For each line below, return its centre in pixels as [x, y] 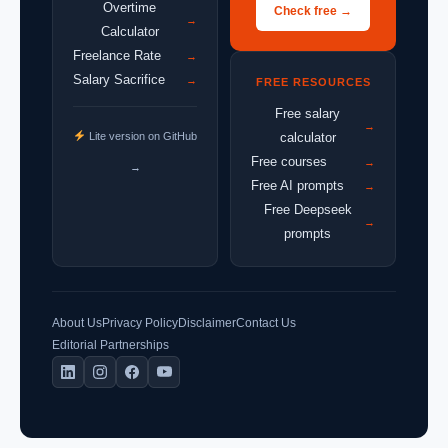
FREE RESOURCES [313, 81]
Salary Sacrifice [119, 79]
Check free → [313, 10]
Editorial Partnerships [110, 344]
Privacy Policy [140, 322]
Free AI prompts [297, 185]
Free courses [289, 161]
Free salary [307, 113]
